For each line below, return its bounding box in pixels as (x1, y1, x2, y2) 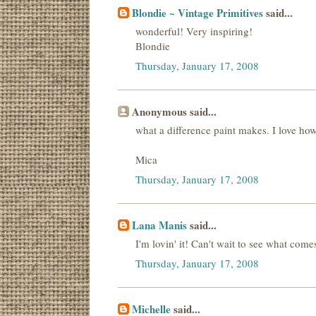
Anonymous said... (132, 104, 217, 120)
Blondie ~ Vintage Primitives (132, 5, 263, 21)
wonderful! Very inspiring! (135, 23, 253, 38)
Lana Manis (132, 217, 187, 233)
